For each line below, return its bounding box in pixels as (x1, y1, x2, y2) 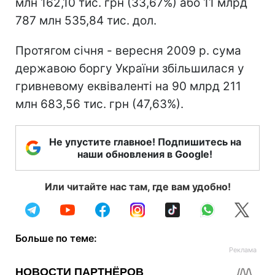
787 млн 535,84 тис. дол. (15, 13, 157, 28)
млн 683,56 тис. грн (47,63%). (15, 96, 184, 111)
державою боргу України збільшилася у (15, 61, 244, 76)
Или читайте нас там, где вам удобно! (44, 180, 231, 193)
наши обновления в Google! (77, 147, 212, 160)
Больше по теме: (15, 231, 97, 244)
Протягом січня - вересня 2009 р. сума (15, 43, 241, 58)
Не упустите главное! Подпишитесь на (48, 135, 241, 148)
